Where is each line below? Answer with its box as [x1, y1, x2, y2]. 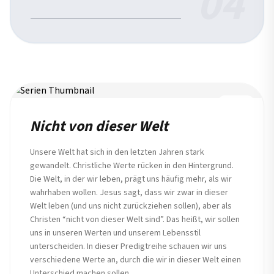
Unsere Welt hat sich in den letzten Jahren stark [30, 146, 204, 158]
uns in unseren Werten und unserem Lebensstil [30, 227, 201, 239]
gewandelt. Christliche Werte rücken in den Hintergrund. [30, 160, 234, 172]
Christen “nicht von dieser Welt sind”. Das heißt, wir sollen [30, 213, 240, 226]
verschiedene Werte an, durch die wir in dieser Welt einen [30, 254, 241, 266]
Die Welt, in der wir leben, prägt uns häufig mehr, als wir [30, 173, 232, 185]
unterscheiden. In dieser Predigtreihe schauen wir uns [30, 240, 227, 253]
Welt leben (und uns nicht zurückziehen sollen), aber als [30, 200, 232, 212]
